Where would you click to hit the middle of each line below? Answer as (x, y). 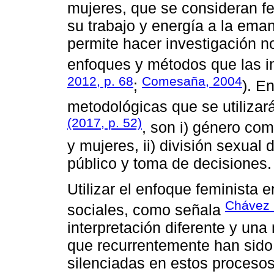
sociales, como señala (146, 210)
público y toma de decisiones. (169, 163)
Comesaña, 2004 (192, 81)
